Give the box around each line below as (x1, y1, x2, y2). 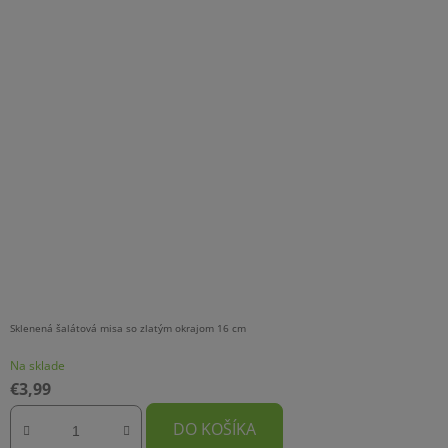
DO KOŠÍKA (173, 418, 256, 441)
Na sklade (10, 357, 65, 375)
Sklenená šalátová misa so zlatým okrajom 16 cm (10, 321, 246, 336)
